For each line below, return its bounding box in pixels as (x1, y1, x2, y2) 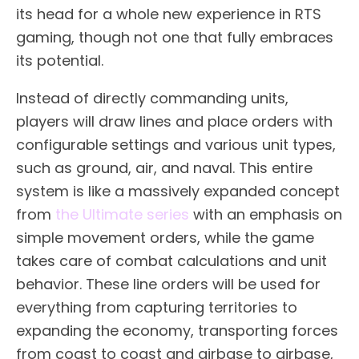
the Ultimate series (55, 204, 189, 224)
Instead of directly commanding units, (16, 87, 288, 108)
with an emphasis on (189, 204, 342, 224)
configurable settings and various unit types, (16, 134, 336, 155)
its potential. (16, 50, 103, 71)
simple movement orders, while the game (16, 227, 314, 248)
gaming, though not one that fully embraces (16, 26, 333, 47)
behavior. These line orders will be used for (16, 273, 321, 294)
